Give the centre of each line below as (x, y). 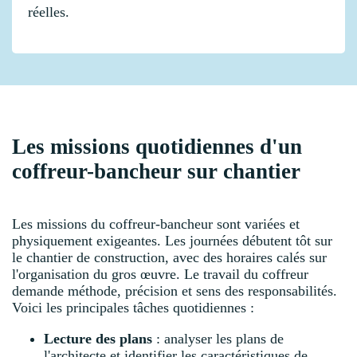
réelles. (49, 12)
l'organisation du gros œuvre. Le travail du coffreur (160, 275)
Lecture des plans (98, 339)
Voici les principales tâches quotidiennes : (133, 308)
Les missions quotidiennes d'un (157, 147)
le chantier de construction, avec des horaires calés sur (169, 258)
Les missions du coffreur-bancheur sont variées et (156, 224)
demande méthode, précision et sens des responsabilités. (175, 291)
